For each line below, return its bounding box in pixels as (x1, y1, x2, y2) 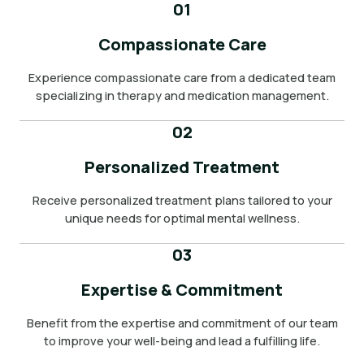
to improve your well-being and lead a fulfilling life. (44, 332, 320, 349)
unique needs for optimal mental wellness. (64, 210, 300, 227)
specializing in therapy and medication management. (35, 87, 329, 104)
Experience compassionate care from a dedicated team (28, 69, 336, 86)
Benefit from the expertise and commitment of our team (26, 314, 338, 331)
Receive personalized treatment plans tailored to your (32, 192, 332, 209)
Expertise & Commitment (81, 279, 283, 301)
